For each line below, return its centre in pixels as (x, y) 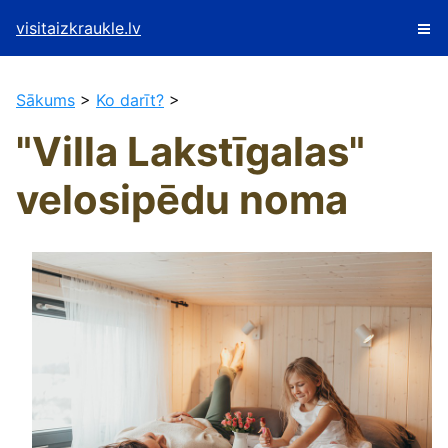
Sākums (45, 100)
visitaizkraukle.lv (78, 28)
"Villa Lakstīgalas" (190, 151)
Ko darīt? (130, 100)
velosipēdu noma (182, 199)
